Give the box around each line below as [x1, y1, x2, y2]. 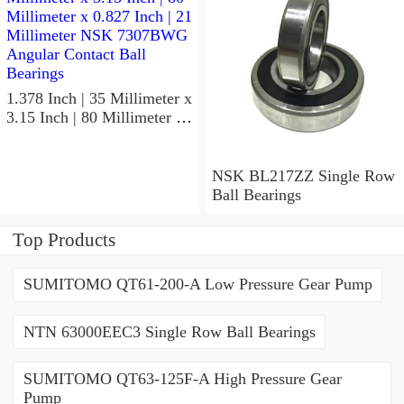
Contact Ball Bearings [6, 165, 151, 184]
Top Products [13, 228, 115, 251]
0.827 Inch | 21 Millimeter [6, 127, 179, 146]
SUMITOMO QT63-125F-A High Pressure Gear [23, 370, 342, 389]
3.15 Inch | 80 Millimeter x [6, 108, 184, 127]
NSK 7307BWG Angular [6, 146, 118, 165]
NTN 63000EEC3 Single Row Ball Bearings [23, 322, 316, 341]
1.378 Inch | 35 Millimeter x [6, 89, 192, 108]
